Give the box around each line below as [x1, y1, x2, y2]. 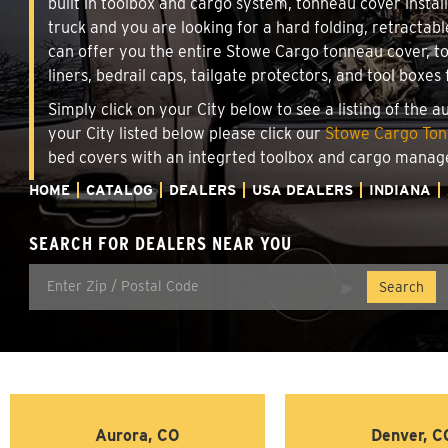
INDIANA [369, 181, 431, 198]
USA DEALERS [252, 181, 353, 198]
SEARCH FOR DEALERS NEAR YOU [29, 231, 292, 255]
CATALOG [86, 181, 153, 198]
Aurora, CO [95, 425, 181, 445]
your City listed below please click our [48, 123, 325, 143]
